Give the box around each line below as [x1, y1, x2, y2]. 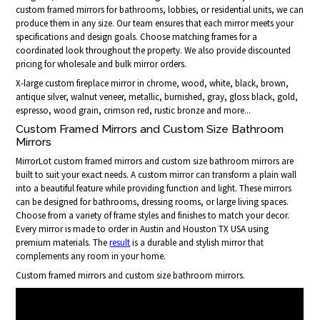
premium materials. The [16, 236, 110, 249]
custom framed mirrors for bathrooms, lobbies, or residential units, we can [16, 4, 304, 16]
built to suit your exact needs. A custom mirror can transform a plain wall [16, 169, 297, 181]
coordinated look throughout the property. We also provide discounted [16, 44, 291, 57]
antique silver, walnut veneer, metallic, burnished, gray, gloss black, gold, [16, 91, 299, 104]
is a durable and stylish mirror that [130, 236, 264, 249]
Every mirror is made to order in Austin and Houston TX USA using [16, 223, 269, 236]
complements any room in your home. [16, 250, 166, 263]
